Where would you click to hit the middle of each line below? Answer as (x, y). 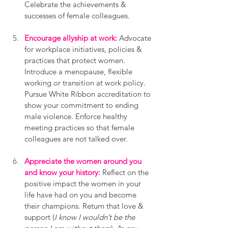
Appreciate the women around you (84, 161)
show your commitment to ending (82, 105)
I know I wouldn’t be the (96, 217)
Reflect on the (125, 172)
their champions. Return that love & (85, 206)
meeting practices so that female (80, 127)
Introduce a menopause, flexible (79, 71)
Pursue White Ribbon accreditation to (89, 94)
